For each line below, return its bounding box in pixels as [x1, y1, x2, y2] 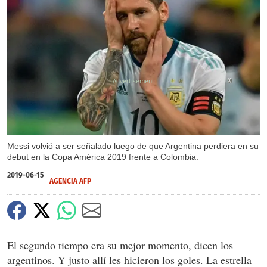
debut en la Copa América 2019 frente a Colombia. [7, 152, 198, 162]
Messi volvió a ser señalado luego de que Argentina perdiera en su [7, 141, 259, 151]
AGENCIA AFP [49, 177, 91, 186]
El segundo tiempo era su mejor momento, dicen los [7, 238, 233, 253]
